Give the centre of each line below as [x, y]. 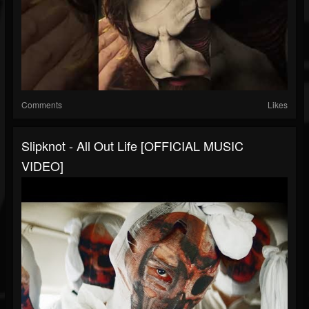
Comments [42, 105]
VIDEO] [42, 166]
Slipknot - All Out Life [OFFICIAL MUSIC [132, 146]
